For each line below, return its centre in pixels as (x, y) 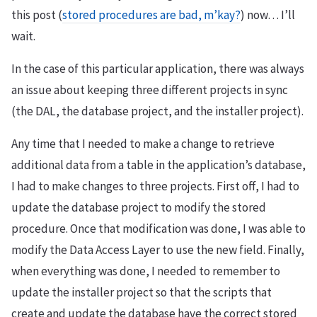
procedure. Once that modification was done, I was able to (158, 229)
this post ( (37, 15)
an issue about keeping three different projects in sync (150, 90)
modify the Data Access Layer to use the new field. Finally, (158, 250)
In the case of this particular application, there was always (158, 69)
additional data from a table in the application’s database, (158, 165)
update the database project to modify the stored (139, 207)
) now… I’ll (268, 15)
